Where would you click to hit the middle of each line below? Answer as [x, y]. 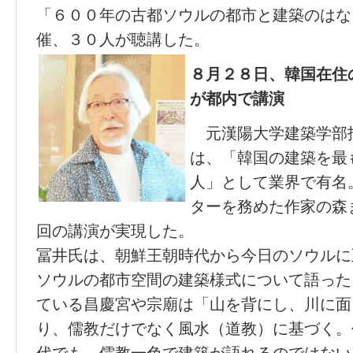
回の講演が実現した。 [115, 231]
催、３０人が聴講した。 [123, 39]
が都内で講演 [237, 98]
